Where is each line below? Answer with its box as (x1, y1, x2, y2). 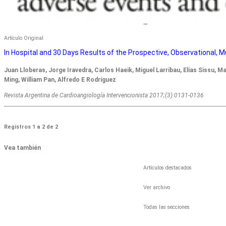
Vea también (4, 144, 41, 151)
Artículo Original (4, 34, 43, 41)
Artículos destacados (143, 164, 192, 171)
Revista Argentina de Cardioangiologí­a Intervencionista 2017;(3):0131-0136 (4, 91, 204, 99)
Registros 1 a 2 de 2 (4, 123, 58, 130)
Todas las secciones (143, 203, 190, 210)
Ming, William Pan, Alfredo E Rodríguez (4, 76, 116, 83)
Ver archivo (143, 184, 170, 191)
